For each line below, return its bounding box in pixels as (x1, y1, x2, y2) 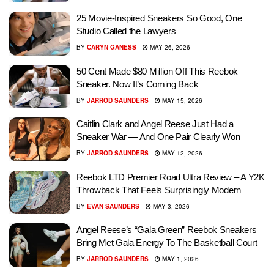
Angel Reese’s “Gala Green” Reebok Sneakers (76, 224, 257, 235)
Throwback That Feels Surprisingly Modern (76, 184, 241, 195)
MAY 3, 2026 (151, 201, 190, 210)
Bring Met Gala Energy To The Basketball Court (76, 237, 257, 248)
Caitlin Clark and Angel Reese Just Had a (76, 119, 234, 129)
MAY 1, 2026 (160, 254, 199, 263)
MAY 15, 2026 (160, 95, 202, 105)
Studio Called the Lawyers (76, 26, 176, 36)
